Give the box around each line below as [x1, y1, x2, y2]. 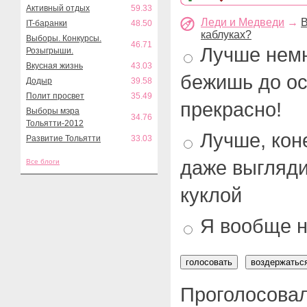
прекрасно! [180, 98, 282, 121]
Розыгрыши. [26, 46, 73, 56]
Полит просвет [26, 91, 84, 101]
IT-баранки [26, 19, 67, 28]
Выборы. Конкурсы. [26, 34, 101, 43]
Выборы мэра [26, 106, 79, 116]
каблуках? [201, 29, 251, 40]
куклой [180, 184, 242, 206]
